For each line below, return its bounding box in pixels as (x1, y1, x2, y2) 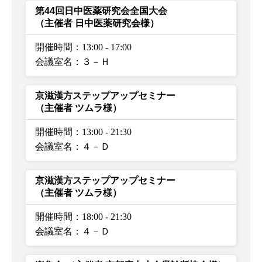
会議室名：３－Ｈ (35, 56, 110, 67)
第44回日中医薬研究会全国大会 (35, 5, 167, 16)
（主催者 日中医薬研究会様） (35, 18, 159, 28)
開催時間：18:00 (35, 211, 103, 222)
